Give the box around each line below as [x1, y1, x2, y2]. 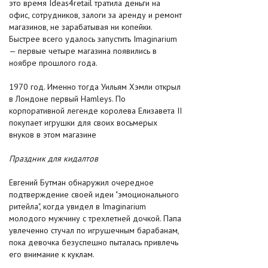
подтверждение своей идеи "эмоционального [9, 189, 179, 200]
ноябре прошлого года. [9, 57, 98, 68]
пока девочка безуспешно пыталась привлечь [9, 237, 178, 248]
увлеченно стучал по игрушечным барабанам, [9, 225, 179, 236]
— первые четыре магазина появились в [9, 45, 157, 56]
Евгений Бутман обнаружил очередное [9, 177, 154, 188]
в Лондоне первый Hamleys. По [9, 93, 126, 104]
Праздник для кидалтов [9, 153, 98, 164]
